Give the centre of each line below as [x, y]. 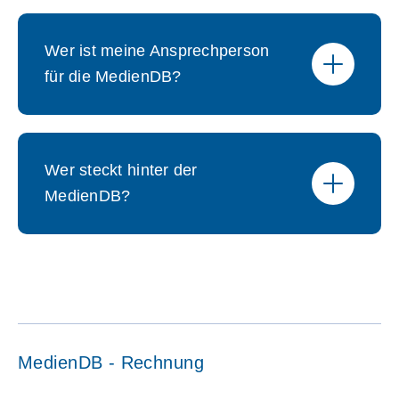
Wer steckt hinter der [121, 170]
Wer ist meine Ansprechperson [157, 51]
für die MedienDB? [113, 77]
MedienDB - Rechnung [111, 362]
